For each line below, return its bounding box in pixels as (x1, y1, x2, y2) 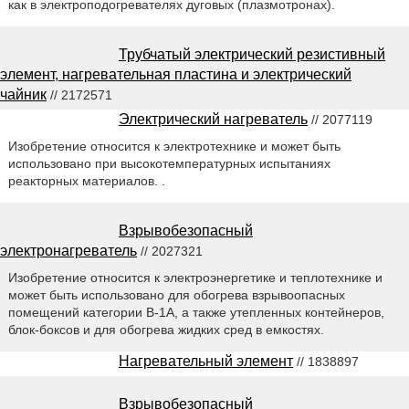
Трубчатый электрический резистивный (119, 46, 385, 62)
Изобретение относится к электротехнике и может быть (7, 138, 341, 153)
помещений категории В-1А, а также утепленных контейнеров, (7, 304, 384, 320)
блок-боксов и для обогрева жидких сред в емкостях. (7, 321, 324, 337)
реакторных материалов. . (7, 173, 165, 188)
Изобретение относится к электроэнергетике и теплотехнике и (7, 269, 383, 285)
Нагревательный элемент (119, 352, 293, 369)
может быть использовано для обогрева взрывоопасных (7, 287, 345, 302)
